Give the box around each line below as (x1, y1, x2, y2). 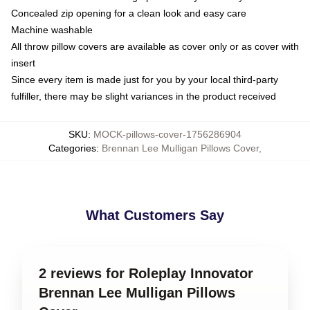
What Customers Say (86, 208, 224, 223)
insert (11, 57, 35, 69)
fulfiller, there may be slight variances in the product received (11, 91, 276, 102)
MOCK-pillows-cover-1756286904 (93, 129, 241, 140)
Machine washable (11, 24, 93, 35)
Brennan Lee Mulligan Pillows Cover (102, 143, 259, 154)
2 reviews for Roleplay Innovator (39, 266, 253, 281)
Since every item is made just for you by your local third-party (11, 74, 278, 85)
